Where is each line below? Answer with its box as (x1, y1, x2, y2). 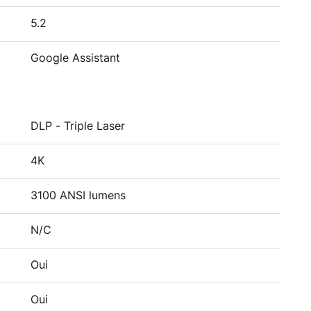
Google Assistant (31, 53, 120, 64)
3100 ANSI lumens (31, 190, 126, 201)
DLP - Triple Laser (31, 121, 125, 132)
